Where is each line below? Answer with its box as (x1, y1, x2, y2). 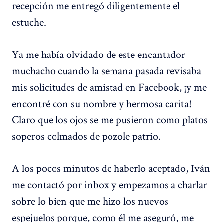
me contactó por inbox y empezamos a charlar (12, 177, 207, 192)
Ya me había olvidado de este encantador (12, 47, 185, 61)
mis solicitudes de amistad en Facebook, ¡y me (12, 80, 207, 94)
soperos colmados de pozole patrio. (12, 129, 161, 143)
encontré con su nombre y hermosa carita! (12, 96, 192, 111)
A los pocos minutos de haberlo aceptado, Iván (12, 161, 210, 175)
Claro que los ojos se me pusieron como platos (12, 112, 208, 127)
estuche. (12, 15, 46, 29)
